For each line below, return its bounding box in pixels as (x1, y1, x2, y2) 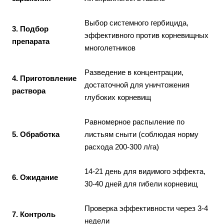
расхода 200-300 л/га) (84, 142, 159, 151)
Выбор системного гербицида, (84, 18, 188, 27)
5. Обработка (12, 129, 59, 138)
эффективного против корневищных (84, 30, 208, 39)
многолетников (84, 43, 135, 52)
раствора (12, 86, 45, 95)
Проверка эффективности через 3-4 (84, 203, 208, 212)
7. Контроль (12, 209, 55, 218)
